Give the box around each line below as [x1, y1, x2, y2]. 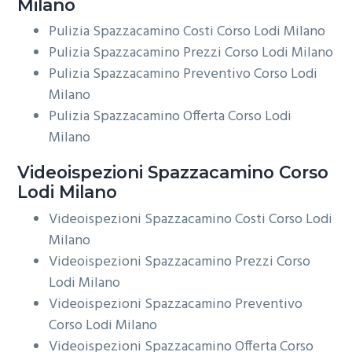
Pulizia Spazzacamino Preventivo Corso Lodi [49, 63, 318, 86]
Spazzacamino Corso [143, 162, 329, 183]
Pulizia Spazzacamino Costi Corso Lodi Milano [49, 20, 326, 44]
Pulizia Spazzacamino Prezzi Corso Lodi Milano [49, 42, 334, 65]
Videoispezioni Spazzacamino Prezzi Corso [49, 250, 311, 273]
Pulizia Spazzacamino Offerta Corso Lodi [49, 105, 292, 129]
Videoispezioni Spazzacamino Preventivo [49, 292, 303, 316]
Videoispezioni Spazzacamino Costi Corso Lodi [49, 207, 333, 231]
